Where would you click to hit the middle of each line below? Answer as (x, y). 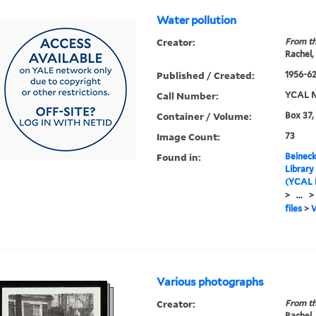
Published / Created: (206, 75)
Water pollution (197, 21)
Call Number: (188, 96)
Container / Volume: (205, 116)
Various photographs (211, 282)
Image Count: (189, 137)
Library (299, 169)
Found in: (179, 157)
